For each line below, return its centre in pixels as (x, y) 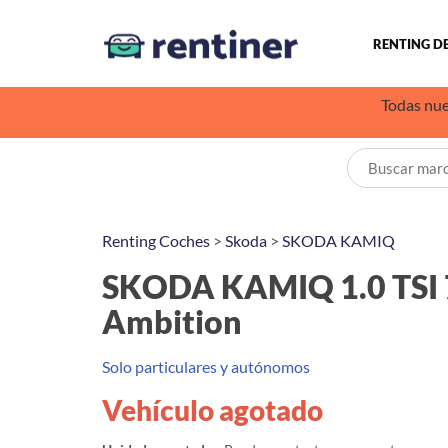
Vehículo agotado (212, 410)
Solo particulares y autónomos (206, 366)
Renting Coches (156, 240)
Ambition (172, 321)
